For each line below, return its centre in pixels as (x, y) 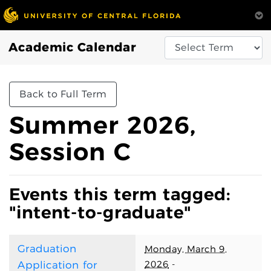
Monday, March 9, (186, 249)
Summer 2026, (103, 125)
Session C (70, 152)
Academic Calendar (72, 47)
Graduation (47, 249)
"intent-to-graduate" (100, 212)
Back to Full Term (63, 94)
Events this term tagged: (120, 194)
